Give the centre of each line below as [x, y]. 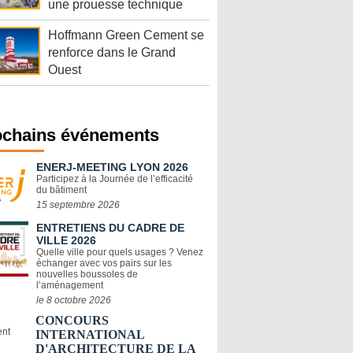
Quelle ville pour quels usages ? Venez [120, 253]
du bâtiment [61, 190]
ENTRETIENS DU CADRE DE [110, 228]
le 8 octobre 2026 [74, 301]
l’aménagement [70, 286]
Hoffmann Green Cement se [126, 35]
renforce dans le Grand [112, 53]
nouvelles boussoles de [87, 275]
